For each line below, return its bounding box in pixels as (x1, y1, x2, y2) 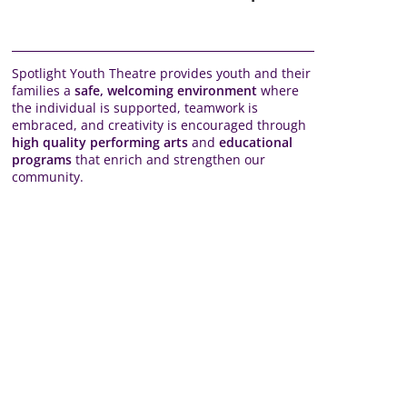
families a (12, 82, 74, 99)
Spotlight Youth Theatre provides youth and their (12, 65, 311, 82)
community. (12, 168, 84, 185)
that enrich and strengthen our (72, 151, 265, 168)
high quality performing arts (12, 134, 188, 151)
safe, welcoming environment (74, 82, 257, 99)
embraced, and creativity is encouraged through (12, 116, 306, 134)
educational (219, 134, 293, 151)
